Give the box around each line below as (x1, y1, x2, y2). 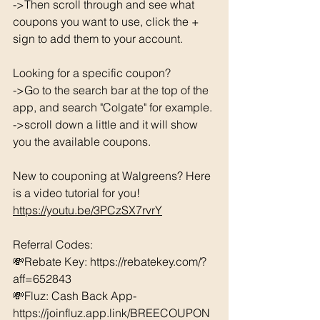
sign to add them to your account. (13, 31, 186, 46)
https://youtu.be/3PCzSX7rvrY (13, 202, 162, 217)
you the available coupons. (13, 134, 154, 149)
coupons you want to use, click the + (13, 14, 202, 29)
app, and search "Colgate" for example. (13, 99, 215, 114)
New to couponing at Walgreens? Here (13, 168, 214, 183)
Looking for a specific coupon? (13, 65, 174, 80)
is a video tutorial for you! (13, 185, 146, 200)
